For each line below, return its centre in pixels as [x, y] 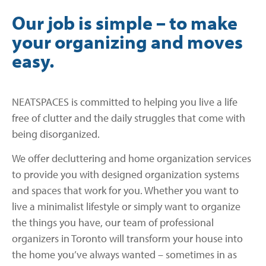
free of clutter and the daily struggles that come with [129, 118]
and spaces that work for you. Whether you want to [125, 191]
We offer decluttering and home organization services [132, 159]
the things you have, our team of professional [113, 223]
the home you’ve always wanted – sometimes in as [124, 255]
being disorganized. [56, 134]
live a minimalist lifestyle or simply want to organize [126, 207]
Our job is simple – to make [125, 22]
